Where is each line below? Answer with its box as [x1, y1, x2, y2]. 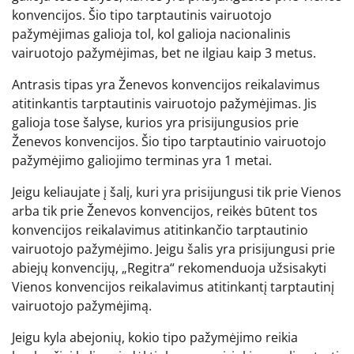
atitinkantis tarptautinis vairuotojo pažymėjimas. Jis [12, 94, 317, 112]
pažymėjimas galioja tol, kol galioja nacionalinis [12, 24, 291, 43]
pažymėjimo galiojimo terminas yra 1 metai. [12, 151, 272, 169]
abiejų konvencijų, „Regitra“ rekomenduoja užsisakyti [12, 258, 326, 277]
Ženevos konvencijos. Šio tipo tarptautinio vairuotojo [12, 132, 326, 150]
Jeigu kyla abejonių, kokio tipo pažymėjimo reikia [12, 328, 298, 346]
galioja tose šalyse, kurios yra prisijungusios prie [12, 113, 299, 131]
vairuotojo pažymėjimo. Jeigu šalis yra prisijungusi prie [12, 239, 335, 258]
